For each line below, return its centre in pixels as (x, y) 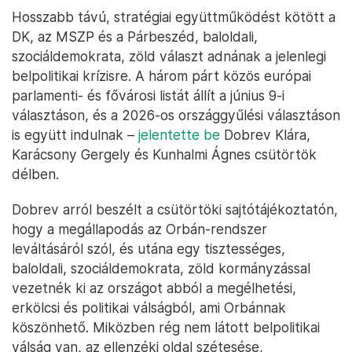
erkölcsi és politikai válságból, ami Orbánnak (149, 308)
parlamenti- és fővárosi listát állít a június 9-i (148, 96)
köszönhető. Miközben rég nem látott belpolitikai (166, 328)
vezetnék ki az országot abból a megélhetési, (154, 288)
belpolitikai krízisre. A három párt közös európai (161, 76)
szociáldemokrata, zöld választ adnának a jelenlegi (169, 57)
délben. (35, 174)
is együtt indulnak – (75, 135)
